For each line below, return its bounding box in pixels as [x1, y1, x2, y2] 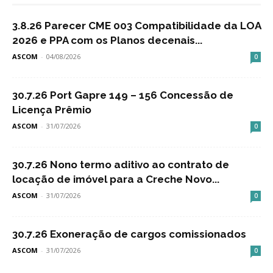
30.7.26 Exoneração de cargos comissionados [12, 228, 246, 241]
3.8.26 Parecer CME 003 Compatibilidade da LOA [12, 19, 261, 32]
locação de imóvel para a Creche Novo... [12, 173, 219, 186]
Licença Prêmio [12, 104, 91, 116]
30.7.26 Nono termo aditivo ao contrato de [12, 158, 229, 171]
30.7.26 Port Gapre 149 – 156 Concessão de [12, 89, 233, 102]
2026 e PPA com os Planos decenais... [12, 34, 202, 47]
